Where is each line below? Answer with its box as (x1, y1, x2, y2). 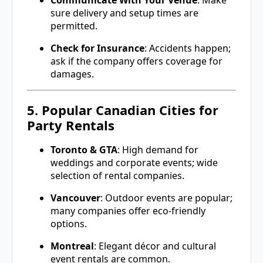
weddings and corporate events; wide (50, 156, 218, 169)
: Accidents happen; (144, 42, 231, 55)
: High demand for (117, 143, 198, 156)
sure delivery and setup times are (50, 6, 198, 20)
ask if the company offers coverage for (50, 55, 222, 68)
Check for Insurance (50, 42, 144, 55)
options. (50, 217, 87, 230)
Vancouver (50, 191, 100, 204)
